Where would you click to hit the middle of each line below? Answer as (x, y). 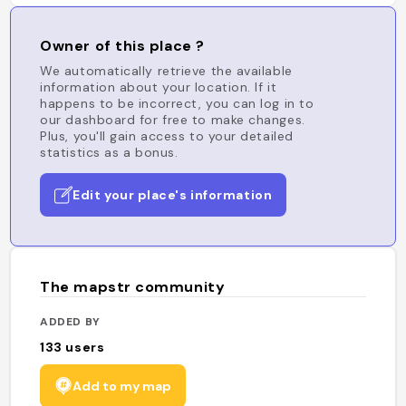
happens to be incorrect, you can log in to (177, 103)
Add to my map (122, 386)
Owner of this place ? (122, 46)
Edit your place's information (173, 195)
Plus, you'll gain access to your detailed (167, 136)
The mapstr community (133, 287)
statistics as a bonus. (109, 152)
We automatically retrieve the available (166, 71)
